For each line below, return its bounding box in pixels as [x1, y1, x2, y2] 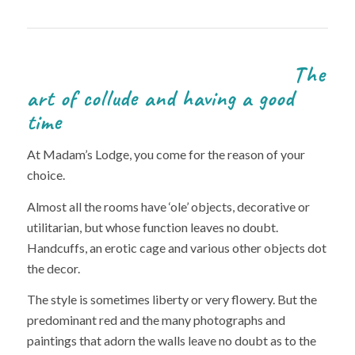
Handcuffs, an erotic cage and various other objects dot [26, 239, 326, 255]
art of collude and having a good [26, 83, 294, 112]
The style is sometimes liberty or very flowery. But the [26, 292, 317, 307]
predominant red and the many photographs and [26, 312, 285, 328]
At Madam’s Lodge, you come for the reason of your [26, 147, 305, 162]
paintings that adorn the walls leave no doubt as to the [26, 333, 316, 349]
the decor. [26, 260, 80, 276]
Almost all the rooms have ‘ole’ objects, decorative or [26, 198, 310, 214]
